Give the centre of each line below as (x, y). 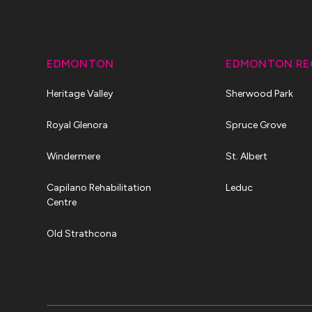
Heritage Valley (80, 94)
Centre (62, 202)
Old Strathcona (82, 234)
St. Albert (247, 156)
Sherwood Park (260, 94)
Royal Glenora (78, 125)
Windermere (74, 156)
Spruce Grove (256, 125)
